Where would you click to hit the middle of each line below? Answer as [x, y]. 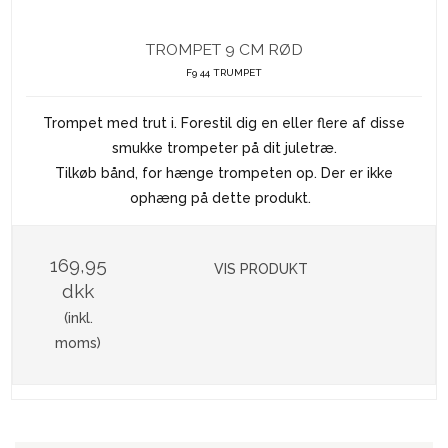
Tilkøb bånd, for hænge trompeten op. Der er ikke [224, 173]
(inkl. [78, 318]
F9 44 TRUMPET [224, 73]
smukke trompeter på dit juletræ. [224, 148]
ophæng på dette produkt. [224, 198]
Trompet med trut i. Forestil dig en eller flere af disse [224, 123]
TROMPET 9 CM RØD [224, 50]
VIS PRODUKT [261, 269]
